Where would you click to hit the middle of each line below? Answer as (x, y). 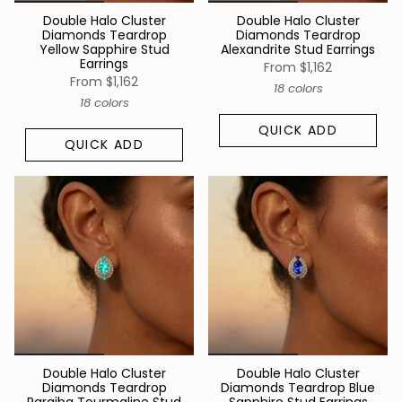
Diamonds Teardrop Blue (298, 388)
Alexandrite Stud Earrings (298, 49)
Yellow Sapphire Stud (104, 49)
